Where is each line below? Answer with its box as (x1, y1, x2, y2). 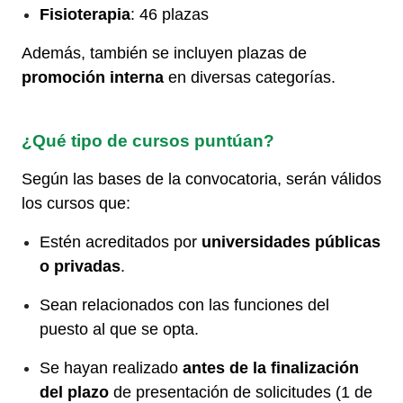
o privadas (40, 256, 121, 275)
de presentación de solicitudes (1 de (109, 382, 372, 401)
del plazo (40, 382, 109, 401)
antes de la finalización (183, 358, 359, 377)
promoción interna (22, 67, 164, 86)
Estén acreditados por (40, 232, 201, 251)
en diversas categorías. (164, 67, 336, 86)
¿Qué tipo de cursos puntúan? (22, 130, 274, 150)
